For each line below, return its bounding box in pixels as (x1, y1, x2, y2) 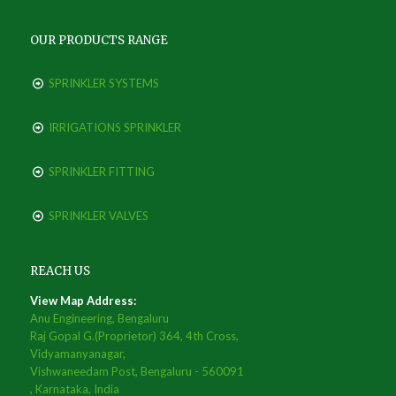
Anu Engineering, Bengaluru (29, 311, 169, 325)
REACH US (29, 263, 90, 278)
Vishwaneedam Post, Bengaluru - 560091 (29, 364, 244, 378)
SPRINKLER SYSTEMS (48, 76, 159, 90)
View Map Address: (29, 293, 136, 308)
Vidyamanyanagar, (29, 346, 126, 361)
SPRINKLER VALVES (48, 209, 148, 223)
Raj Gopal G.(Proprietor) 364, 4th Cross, (29, 329, 239, 343)
